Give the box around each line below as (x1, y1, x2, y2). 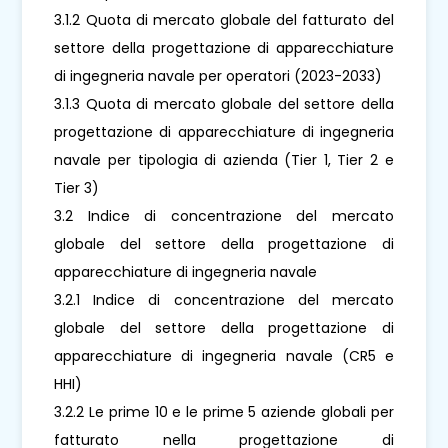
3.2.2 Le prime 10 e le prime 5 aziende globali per (54, 401, 394, 422)
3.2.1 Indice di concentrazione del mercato (54, 289, 394, 310)
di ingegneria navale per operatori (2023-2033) (54, 65, 383, 86)
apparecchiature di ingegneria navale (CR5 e (54, 345, 394, 366)
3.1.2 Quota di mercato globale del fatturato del (54, 9, 394, 30)
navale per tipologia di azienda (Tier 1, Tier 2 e (54, 149, 394, 170)
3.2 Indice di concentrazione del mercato (54, 205, 394, 226)
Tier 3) (54, 177, 100, 198)
